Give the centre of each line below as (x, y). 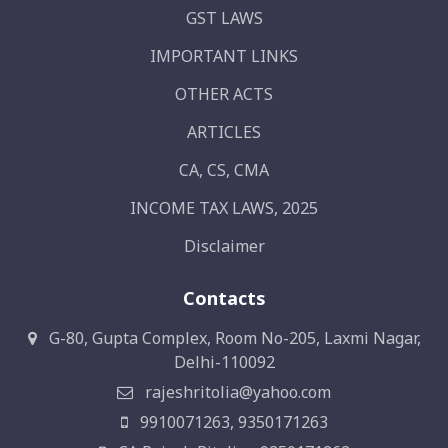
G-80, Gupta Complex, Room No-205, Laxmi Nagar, (232, 338)
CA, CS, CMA (224, 170)
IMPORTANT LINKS (224, 56)
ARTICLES (224, 132)
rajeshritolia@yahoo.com (236, 392)
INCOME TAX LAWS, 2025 (224, 208)
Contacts (224, 298)
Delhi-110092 (224, 362)
